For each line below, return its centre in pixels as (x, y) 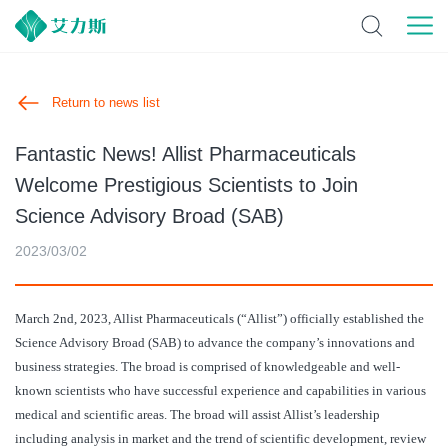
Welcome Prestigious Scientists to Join (186, 184)
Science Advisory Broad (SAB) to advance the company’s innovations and (215, 343)
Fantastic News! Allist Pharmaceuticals (185, 153)
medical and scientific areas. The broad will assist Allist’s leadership (197, 415)
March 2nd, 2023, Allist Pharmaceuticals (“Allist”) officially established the (219, 319)
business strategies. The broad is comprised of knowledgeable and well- (207, 367)
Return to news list (106, 103)
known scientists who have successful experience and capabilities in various (220, 391)
